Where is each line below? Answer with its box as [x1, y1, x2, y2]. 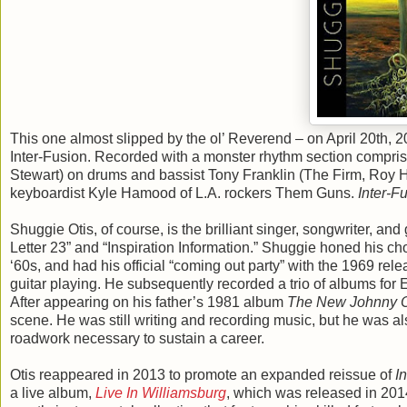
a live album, [10, 384, 95, 401]
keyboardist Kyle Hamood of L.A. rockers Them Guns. [10, 184, 358, 201]
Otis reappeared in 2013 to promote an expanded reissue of [10, 366, 395, 382]
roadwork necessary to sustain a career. [10, 330, 264, 346]
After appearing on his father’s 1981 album [10, 293, 287, 310]
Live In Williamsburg [95, 384, 226, 401]
